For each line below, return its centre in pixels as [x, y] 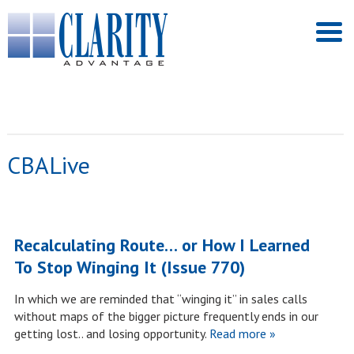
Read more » [241, 333]
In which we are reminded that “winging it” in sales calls [160, 299]
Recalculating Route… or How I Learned [162, 245]
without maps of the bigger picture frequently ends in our [166, 316]
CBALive [48, 165]
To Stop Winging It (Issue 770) [129, 267]
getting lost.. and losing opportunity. [110, 333]
